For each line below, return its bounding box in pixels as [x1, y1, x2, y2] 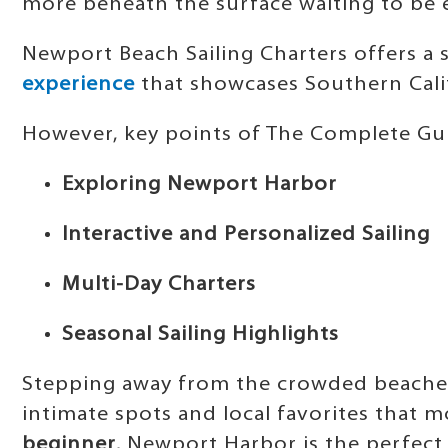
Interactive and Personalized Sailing [62, 224, 430, 245]
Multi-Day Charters [62, 274, 256, 295]
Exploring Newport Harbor [62, 174, 337, 195]
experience [22, 74, 135, 95]
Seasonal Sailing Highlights [62, 324, 339, 345]
